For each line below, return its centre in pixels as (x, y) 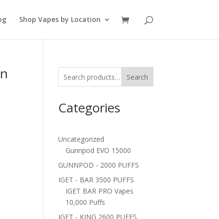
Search (137, 77)
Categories (89, 108)
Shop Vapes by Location (60, 19)
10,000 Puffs (86, 202)
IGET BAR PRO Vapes (100, 191)
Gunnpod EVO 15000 (99, 150)
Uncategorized (81, 139)
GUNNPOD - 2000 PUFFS (99, 165)
